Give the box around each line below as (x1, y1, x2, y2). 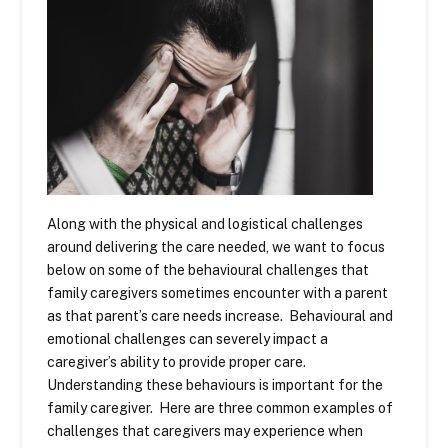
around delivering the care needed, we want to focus (47, 239, 386, 256)
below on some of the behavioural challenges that (47, 262, 370, 279)
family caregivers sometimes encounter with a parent (47, 285, 389, 302)
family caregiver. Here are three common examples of (47, 400, 394, 417)
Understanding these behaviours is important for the (47, 377, 384, 394)
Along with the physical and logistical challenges (47, 216, 364, 233)
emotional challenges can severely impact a (47, 331, 329, 348)
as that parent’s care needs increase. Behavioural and (47, 308, 394, 325)
